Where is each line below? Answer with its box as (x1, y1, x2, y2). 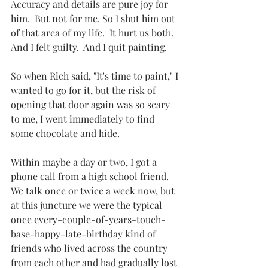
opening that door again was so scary (11, 98, 172, 111)
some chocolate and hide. (11, 127, 120, 140)
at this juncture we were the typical (11, 199, 165, 212)
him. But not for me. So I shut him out (11, 12, 178, 25)
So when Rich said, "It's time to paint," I (11, 69, 181, 83)
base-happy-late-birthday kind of (11, 227, 158, 240)
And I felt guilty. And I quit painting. (11, 41, 167, 54)
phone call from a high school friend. (11, 170, 173, 183)
